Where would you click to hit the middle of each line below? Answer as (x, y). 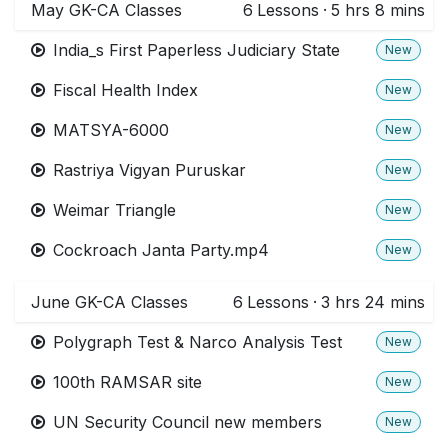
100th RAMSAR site (127, 381)
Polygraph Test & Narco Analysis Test (197, 341)
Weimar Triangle (114, 209)
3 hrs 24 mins (373, 301)
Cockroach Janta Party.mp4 (161, 249)
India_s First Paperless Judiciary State (196, 49)
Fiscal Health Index (125, 89)
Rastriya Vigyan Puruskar (149, 169)
